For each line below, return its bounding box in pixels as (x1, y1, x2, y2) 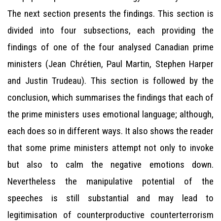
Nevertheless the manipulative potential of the (7, 176, 214, 187)
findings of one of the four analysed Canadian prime (7, 41, 214, 53)
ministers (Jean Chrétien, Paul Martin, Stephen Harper (7, 58, 214, 70)
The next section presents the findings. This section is (7, 8, 214, 19)
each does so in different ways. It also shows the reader (7, 125, 214, 137)
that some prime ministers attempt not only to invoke (7, 142, 214, 153)
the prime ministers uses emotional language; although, (7, 109, 214, 120)
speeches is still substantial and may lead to (7, 192, 214, 204)
